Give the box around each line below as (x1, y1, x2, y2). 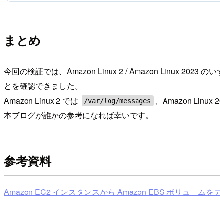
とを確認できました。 (4, 80, 82, 91)
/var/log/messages (84, 96, 151, 105)
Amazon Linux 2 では (4, 94, 80, 106)
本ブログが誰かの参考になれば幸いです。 (4, 109, 153, 121)
